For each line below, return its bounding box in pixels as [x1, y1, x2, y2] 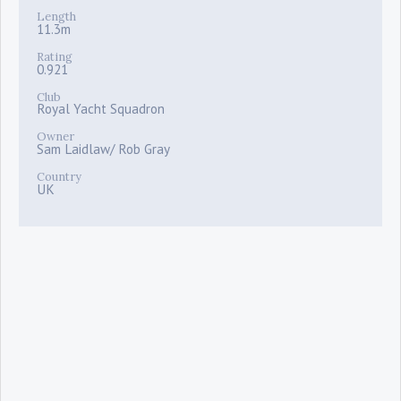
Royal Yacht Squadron [37, 100, 165, 118]
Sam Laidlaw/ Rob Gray [37, 141, 170, 158]
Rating [37, 49, 73, 64]
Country [37, 168, 81, 184]
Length [37, 9, 76, 25]
